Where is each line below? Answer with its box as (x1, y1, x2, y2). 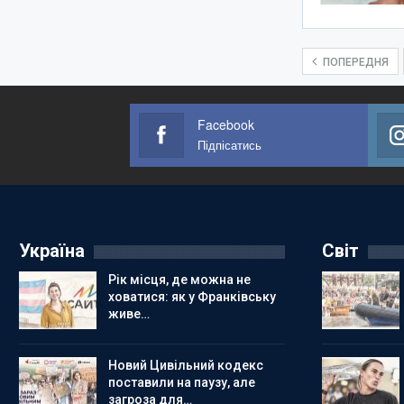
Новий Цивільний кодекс (107, 357, 263, 372)
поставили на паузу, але (107, 374, 255, 390)
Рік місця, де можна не (107, 272, 251, 287)
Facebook (197, 115, 255, 133)
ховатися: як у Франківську (107, 289, 276, 304)
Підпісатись (197, 136, 262, 153)
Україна (18, 240, 85, 262)
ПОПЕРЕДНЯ (320, 55, 390, 69)
